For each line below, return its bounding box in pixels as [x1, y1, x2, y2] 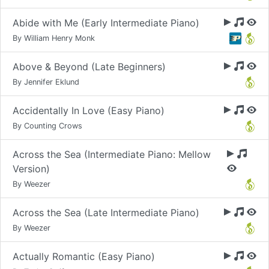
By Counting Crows [13, 121, 82, 130]
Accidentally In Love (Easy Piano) [13, 104, 165, 116]
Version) [13, 163, 50, 175]
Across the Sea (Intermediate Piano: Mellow [13, 148, 211, 160]
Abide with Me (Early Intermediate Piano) [13, 17, 199, 29]
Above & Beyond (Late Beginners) [13, 61, 166, 73]
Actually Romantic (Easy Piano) [13, 250, 155, 262]
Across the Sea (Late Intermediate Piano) [13, 207, 199, 219]
